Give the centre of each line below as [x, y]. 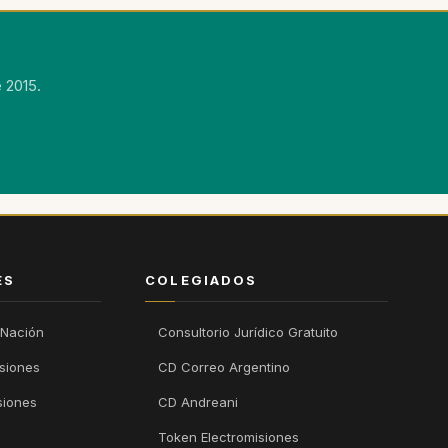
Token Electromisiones [229, 437]
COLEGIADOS [201, 280]
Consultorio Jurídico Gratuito [248, 332]
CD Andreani [198, 402]
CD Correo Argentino [224, 367]
